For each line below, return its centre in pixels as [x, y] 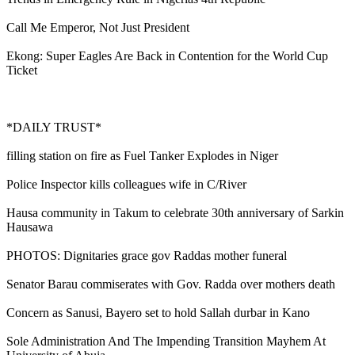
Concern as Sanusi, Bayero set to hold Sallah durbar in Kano [158, 312]
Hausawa [30, 227]
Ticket [22, 70]
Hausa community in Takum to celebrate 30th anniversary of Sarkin [175, 212]
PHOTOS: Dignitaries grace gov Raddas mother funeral [147, 255]
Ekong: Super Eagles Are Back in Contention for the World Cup [167, 55]
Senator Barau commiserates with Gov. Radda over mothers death [171, 284]
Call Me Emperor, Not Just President [98, 27]
